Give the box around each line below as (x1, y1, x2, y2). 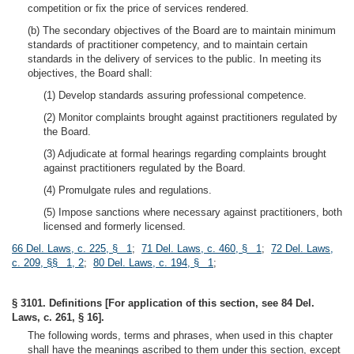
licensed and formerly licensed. (43, 220, 186, 232)
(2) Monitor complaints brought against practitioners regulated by (43, 111, 337, 123)
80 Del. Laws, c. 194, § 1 (93, 257, 213, 269)
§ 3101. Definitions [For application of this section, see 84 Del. (12, 297, 314, 309)
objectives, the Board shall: (28, 67, 153, 79)
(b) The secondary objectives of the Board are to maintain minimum (28, 24, 336, 36)
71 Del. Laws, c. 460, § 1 (141, 243, 262, 254)
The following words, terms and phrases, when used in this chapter (28, 330, 333, 341)
